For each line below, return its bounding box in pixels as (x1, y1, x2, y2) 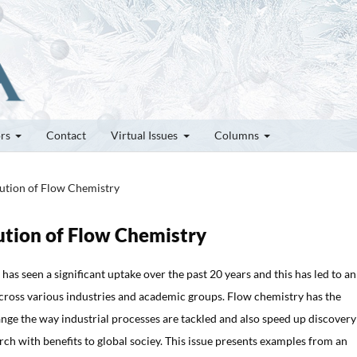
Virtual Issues (111, 127, 180, 142)
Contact (46, 127, 86, 142)
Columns (214, 127, 261, 142)
